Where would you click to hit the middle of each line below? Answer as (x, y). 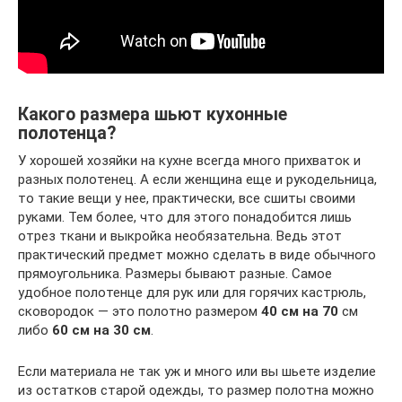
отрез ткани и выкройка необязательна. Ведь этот (180, 236)
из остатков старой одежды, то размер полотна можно (196, 390)
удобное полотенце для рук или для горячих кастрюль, (192, 293)
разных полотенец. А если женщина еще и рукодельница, (197, 179)
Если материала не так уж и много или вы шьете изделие (197, 371)
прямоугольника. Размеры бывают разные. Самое (175, 274)
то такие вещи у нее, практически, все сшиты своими (187, 198)
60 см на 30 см (101, 330)
